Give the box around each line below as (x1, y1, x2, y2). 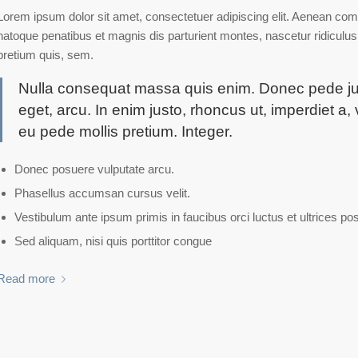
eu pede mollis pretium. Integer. (18, 123, 233, 141)
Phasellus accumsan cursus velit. (14, 185, 190, 200)
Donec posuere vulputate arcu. (14, 161, 174, 176)
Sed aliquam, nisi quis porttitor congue (14, 233, 212, 248)
